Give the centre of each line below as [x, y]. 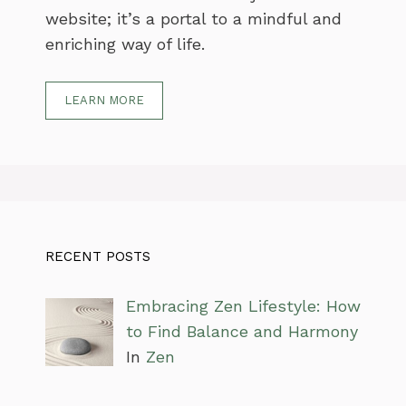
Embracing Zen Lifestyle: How [243, 305]
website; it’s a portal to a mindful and [193, 18]
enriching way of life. [125, 43]
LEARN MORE [104, 100]
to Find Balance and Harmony [242, 331]
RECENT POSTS [98, 256]
